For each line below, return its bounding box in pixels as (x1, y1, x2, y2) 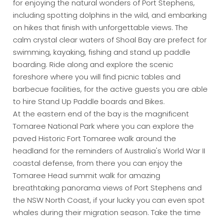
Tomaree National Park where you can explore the (13, 121, 194, 132)
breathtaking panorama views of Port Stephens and (13, 183, 202, 193)
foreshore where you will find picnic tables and (13, 72, 181, 82)
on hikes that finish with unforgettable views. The (13, 22, 188, 33)
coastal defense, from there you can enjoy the (13, 158, 183, 169)
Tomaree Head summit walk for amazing (13, 170, 161, 181)
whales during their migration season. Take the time (13, 207, 201, 218)
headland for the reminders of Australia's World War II (13, 146, 206, 156)
